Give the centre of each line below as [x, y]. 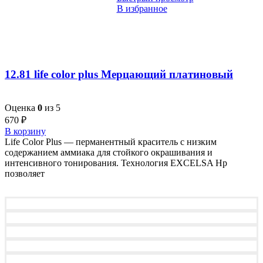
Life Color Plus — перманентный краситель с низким [111, 141]
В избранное [142, 9]
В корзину [25, 131]
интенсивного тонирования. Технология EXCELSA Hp [116, 163]
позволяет [25, 173]
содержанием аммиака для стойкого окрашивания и [109, 152]
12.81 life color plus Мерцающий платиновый [119, 74]
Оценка [21, 107]
